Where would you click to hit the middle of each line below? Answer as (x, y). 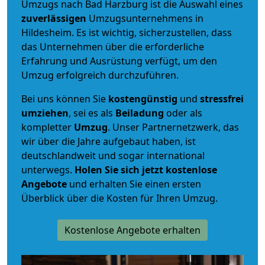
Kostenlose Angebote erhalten (132, 230)
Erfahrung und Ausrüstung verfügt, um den (119, 61)
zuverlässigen (55, 18)
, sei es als (92, 113)
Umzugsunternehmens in (146, 18)
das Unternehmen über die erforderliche (113, 46)
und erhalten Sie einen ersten (134, 184)
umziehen (45, 113)
